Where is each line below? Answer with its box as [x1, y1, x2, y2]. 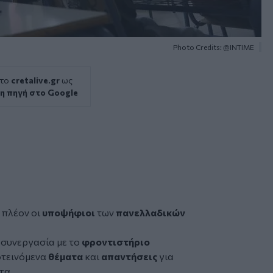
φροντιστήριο [82, 235, 150, 247]
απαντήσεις [101, 250, 159, 262]
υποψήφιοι [42, 206, 97, 218]
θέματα [48, 250, 85, 262]
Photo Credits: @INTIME [173, 42, 254, 51]
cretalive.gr [11, 74, 60, 85]
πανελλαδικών [116, 206, 185, 218]
